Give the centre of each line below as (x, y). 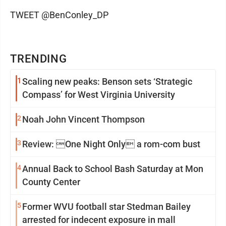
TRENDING (39, 59)
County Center (51, 182)
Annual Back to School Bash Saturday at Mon (113, 169)
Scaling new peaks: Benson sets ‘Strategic (107, 81)
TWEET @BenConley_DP (59, 15)
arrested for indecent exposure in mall (99, 220)
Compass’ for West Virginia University (99, 95)
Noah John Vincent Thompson (83, 119)
